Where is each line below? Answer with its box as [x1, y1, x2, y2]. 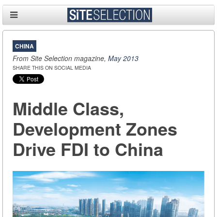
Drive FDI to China [13, 136, 163, 162]
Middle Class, [13, 95, 124, 121]
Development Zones [13, 116, 177, 141]
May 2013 [108, 53, 139, 63]
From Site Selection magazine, [13, 53, 108, 63]
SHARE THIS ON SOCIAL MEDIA [13, 64, 91, 72]
